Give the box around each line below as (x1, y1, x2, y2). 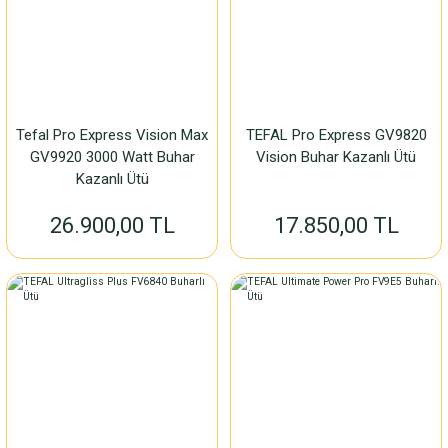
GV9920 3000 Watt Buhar (29, 148, 195, 166)
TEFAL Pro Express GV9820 (245, 126, 427, 144)
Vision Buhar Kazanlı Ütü (256, 148, 416, 166)
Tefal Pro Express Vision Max (16, 126, 208, 144)
